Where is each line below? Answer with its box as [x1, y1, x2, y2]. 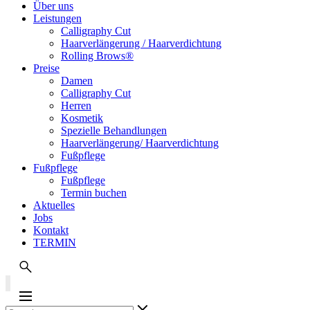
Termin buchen [61, 187, 127, 199]
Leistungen [33, 12, 82, 24]
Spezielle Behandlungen [61, 125, 167, 136]
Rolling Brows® [61, 50, 134, 62]
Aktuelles [33, 199, 75, 211]
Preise [33, 62, 60, 74]
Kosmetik [61, 112, 103, 124]
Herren [61, 100, 91, 111]
